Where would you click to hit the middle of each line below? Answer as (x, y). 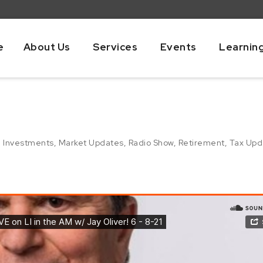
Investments (28, 142)
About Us (47, 47)
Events (178, 47)
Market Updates (91, 142)
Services (115, 47)
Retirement (201, 142)
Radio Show (151, 142)
